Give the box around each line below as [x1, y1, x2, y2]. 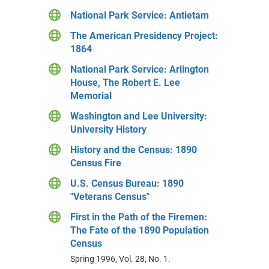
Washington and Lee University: [70, 110, 207, 122]
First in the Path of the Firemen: [70, 211, 207, 223]
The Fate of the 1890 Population [70, 225, 209, 236]
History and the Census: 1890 [70, 144, 197, 156]
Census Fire [70, 157, 121, 169]
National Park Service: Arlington [70, 64, 209, 75]
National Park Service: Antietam [70, 10, 209, 21]
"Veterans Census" [70, 191, 150, 202]
